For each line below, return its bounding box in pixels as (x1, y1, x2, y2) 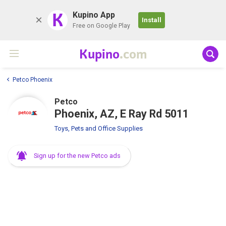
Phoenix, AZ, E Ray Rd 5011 (54, 107, 189, 120)
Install (142, 16, 161, 24)
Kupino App (73, 10, 115, 20)
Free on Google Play (73, 22, 130, 29)
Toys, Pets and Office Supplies (54, 124, 143, 132)
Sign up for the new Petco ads (34, 151, 121, 159)
